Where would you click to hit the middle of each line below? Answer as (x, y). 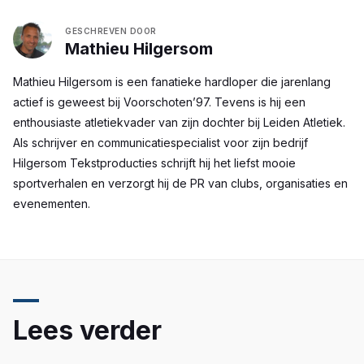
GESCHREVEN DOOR (111, 31)
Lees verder (87, 330)
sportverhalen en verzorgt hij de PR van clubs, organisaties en (180, 183)
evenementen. (52, 204)
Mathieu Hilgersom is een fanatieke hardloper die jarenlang (172, 82)
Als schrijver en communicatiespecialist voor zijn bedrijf (160, 143)
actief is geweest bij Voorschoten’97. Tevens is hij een (159, 102)
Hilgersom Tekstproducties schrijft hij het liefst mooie (154, 163)
